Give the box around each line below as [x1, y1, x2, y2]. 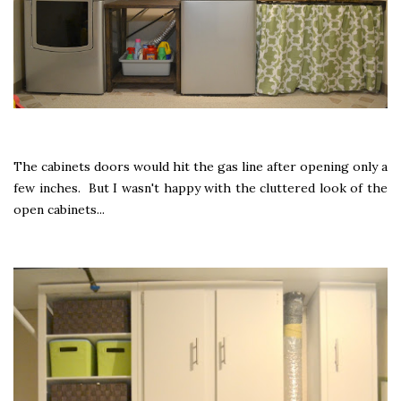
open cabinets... [13, 200, 105, 218]
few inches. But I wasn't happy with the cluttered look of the [13, 179, 388, 196]
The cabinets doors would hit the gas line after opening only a [13, 158, 388, 175]
